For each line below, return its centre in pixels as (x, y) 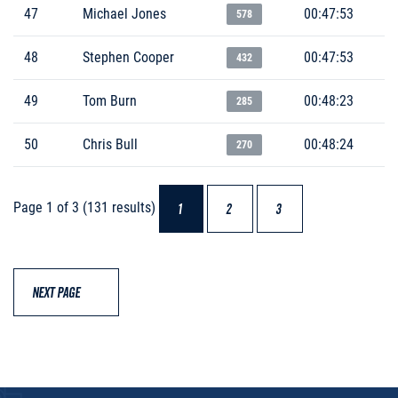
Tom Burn (110, 100)
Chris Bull (110, 144)
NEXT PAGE (64, 293)
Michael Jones (124, 13)
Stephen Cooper (128, 57)
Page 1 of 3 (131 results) (86, 207)
